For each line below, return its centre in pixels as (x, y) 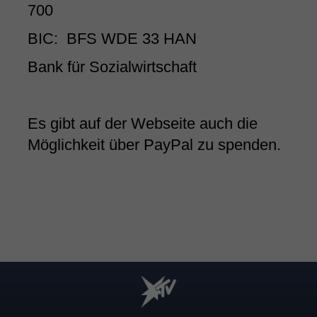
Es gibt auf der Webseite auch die (142, 124)
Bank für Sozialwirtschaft (112, 67)
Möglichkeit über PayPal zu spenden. (154, 145)
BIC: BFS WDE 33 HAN (112, 39)
